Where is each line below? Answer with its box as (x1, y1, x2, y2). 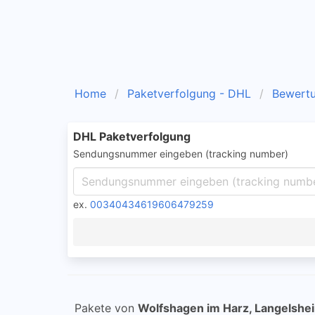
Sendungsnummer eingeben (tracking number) (73, 148, 288, 160)
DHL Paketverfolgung (73, 129, 191, 143)
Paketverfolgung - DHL (127, 86, 251, 101)
